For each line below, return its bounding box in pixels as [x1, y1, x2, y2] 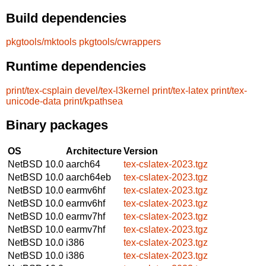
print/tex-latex [152, 85, 208, 96]
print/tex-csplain [6, 85, 72, 96]
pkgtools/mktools [6, 37, 77, 47]
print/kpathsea [64, 96, 123, 106]
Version [123, 145, 158, 156]
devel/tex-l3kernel [75, 85, 150, 96]
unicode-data [6, 96, 61, 106]
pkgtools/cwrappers [79, 37, 161, 47]
